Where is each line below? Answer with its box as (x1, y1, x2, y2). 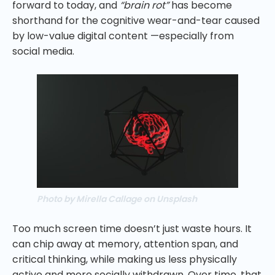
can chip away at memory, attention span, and (12, 236, 238, 251)
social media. (12, 44, 74, 58)
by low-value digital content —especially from (12, 28, 234, 43)
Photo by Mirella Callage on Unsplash (37, 192, 197, 205)
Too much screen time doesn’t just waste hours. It (12, 221, 252, 236)
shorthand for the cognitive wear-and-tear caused (12, 13, 260, 28)
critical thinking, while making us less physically (12, 252, 237, 266)
